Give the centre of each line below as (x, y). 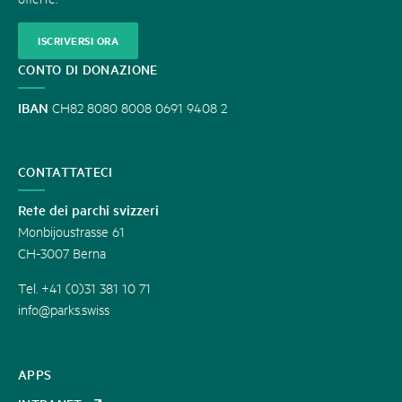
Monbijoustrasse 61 (71, 231)
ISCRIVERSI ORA (78, 40)
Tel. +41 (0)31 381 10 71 (84, 288)
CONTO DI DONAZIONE (88, 69)
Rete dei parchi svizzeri (88, 210)
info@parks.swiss (64, 309)
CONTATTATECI (66, 171)
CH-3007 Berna (62, 253)
